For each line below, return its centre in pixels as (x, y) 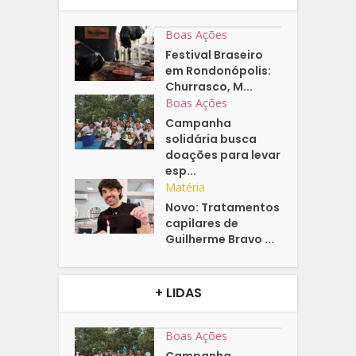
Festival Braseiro (215, 54)
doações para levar (223, 155)
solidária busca (211, 139)
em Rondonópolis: (219, 70)
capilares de (202, 223)
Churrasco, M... (209, 86)
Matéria (186, 187)
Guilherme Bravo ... (220, 239)
